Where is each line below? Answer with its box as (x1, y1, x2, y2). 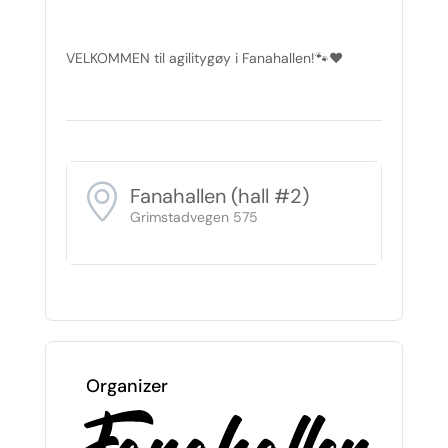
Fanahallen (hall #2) (130, 183, 309, 209)
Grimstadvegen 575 (130, 208, 258, 226)
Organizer (86, 374, 168, 398)
